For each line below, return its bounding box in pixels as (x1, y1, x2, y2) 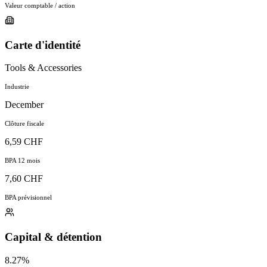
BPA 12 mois (5, 157, 40, 164)
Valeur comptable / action (5, 1, 75, 9)
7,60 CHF (5, 173, 43, 184)
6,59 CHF (5, 136, 43, 147)
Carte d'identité (5, 38, 80, 51)
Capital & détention (5, 230, 102, 243)
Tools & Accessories (5, 63, 82, 73)
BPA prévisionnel (5, 194, 52, 201)
